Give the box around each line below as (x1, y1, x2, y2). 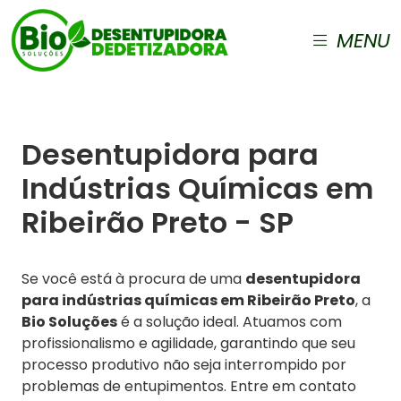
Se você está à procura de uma (21, 269, 245, 289)
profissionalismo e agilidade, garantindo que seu (21, 333, 355, 354)
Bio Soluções (21, 311, 117, 332)
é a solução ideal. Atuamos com (117, 311, 342, 332)
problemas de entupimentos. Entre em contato (21, 376, 356, 397)
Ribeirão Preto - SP (21, 202, 294, 243)
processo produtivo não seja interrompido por (21, 354, 346, 375)
